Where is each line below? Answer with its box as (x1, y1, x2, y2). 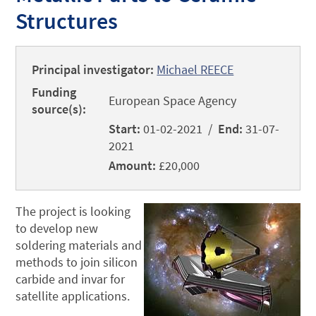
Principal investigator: (32, 61, 154, 78)
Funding (32, 84, 77, 101)
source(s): (32, 101, 87, 118)
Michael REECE (157, 61, 234, 78)
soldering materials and (16, 237, 142, 254)
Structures (16, 6, 119, 35)
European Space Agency (109, 92, 237, 109)
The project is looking (16, 203, 131, 220)
